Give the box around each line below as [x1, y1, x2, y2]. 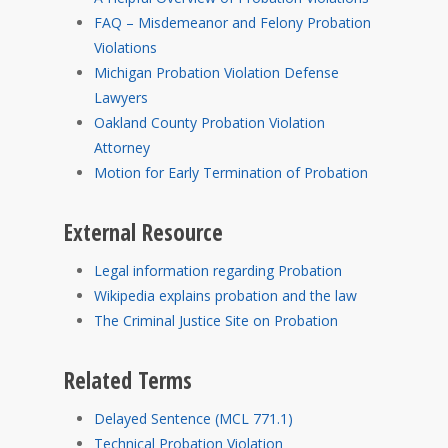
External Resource [64, 217, 223, 248]
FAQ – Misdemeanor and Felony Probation [94, 13, 371, 32]
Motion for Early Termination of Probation [94, 163, 368, 182]
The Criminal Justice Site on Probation [94, 311, 338, 330]
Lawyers [94, 88, 148, 107]
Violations [94, 38, 157, 57]
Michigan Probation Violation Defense [94, 63, 339, 82]
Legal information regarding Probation [94, 261, 342, 280]
